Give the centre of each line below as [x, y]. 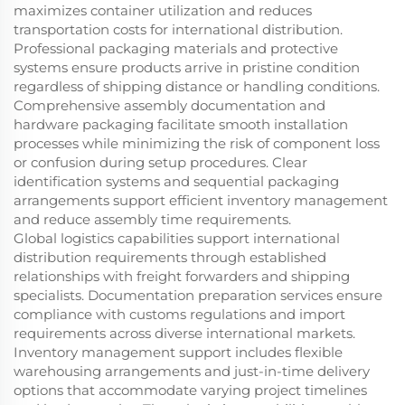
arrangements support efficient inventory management [201, 201]
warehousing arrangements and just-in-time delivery [192, 372]
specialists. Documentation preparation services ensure [198, 296]
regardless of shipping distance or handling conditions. [197, 87]
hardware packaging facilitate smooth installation [181, 125]
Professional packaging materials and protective [176, 49]
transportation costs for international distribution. [178, 30]
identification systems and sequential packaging [176, 182]
